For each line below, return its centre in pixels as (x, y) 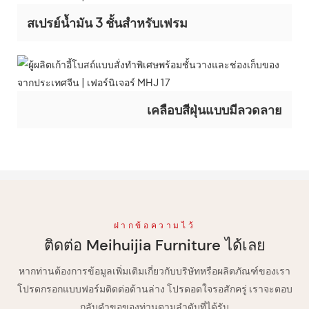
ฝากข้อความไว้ (154, 225)
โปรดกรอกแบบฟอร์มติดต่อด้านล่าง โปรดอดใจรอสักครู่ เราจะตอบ (154, 288)
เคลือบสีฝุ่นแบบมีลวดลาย (215, 110)
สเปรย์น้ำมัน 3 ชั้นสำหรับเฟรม (107, 23)
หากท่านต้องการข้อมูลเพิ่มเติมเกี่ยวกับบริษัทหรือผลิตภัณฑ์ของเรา (154, 270)
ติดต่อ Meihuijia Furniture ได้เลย (154, 245)
